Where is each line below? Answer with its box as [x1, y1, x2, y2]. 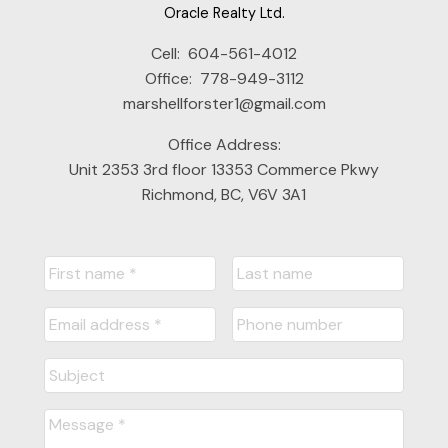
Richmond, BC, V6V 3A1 [142, 184, 306, 206]
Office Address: [167, 134, 281, 156]
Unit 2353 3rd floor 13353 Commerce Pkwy [69, 159, 379, 181]
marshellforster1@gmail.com [122, 93, 326, 115]
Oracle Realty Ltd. [163, 4, 285, 23]
